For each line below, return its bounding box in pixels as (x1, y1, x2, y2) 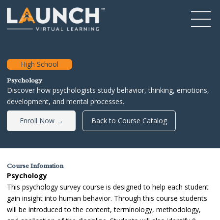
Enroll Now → (19, 115, 63, 125)
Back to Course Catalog (91, 115, 167, 125)
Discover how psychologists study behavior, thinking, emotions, (7, 85, 209, 95)
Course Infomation (7, 161, 63, 170)
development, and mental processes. (7, 96, 124, 106)
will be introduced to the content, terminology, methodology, (7, 204, 201, 214)
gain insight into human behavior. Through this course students (7, 193, 207, 203)
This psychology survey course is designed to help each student (7, 182, 209, 192)
